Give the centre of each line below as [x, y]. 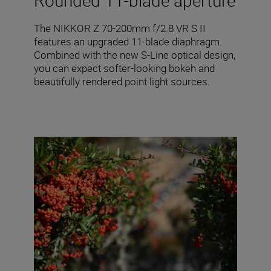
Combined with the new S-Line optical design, [135, 55]
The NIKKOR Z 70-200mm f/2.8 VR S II [120, 28]
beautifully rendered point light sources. [122, 82]
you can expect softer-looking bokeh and [124, 68]
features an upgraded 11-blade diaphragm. [128, 42]
